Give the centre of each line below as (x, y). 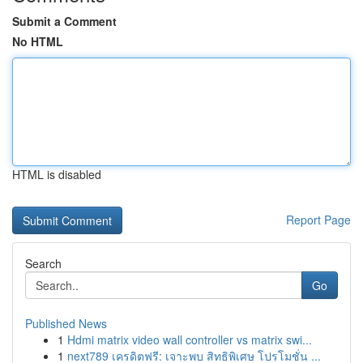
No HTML (38, 41)
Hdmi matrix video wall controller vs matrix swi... (190, 340)
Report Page (318, 220)
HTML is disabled (57, 174)
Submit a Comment (64, 21)
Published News (66, 323)
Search (43, 263)
